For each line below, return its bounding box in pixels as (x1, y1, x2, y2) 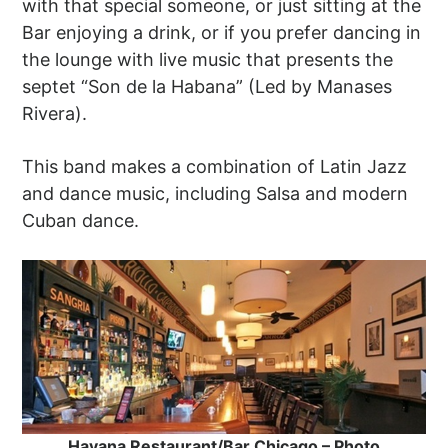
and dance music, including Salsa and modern (22, 182, 409, 204)
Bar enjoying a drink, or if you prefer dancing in (22, 21, 422, 43)
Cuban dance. (22, 209, 140, 231)
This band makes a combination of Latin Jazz (22, 155, 408, 177)
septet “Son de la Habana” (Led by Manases (22, 75, 393, 97)
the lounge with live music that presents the (22, 48, 394, 70)
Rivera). (22, 102, 88, 124)
